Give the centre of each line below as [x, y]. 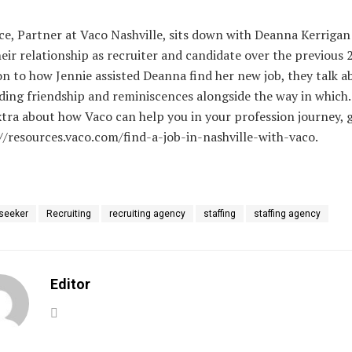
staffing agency [287, 213]
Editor [70, 284]
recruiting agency [147, 213]
